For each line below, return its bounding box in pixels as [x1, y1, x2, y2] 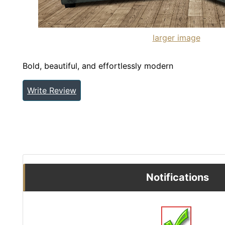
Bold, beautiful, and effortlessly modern [23, 60, 173, 71]
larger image [152, 32, 200, 43]
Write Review [27, 85, 76, 95]
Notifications [146, 171, 209, 183]
